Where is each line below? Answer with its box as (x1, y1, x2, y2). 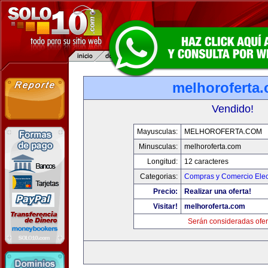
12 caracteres (184, 157, 229, 166)
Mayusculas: (136, 127, 178, 136)
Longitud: (147, 157, 178, 166)
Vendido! (212, 103, 254, 115)
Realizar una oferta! (184, 187, 251, 196)
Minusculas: (138, 142, 178, 151)
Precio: (153, 187, 178, 196)
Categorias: (139, 172, 178, 181)
